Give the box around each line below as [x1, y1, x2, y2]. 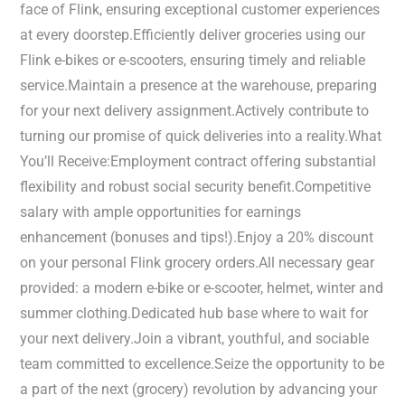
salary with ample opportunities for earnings [20, 203, 302, 221]
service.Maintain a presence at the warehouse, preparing [20, 77, 378, 94]
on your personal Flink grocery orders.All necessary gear [20, 254, 375, 271]
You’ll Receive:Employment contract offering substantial [20, 153, 377, 170]
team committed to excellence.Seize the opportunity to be [20, 355, 385, 372]
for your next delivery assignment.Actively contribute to [20, 102, 370, 119]
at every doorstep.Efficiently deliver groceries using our [20, 26, 366, 43]
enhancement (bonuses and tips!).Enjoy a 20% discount [20, 229, 374, 246]
